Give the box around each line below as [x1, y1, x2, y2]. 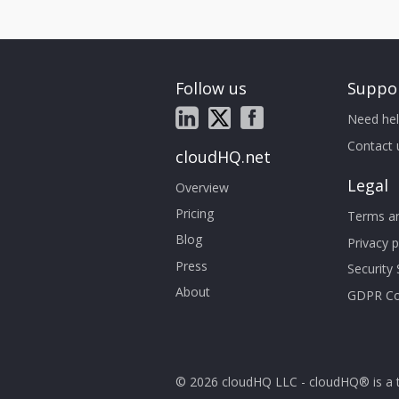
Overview [175, 178, 229, 196]
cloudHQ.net [175, 145, 271, 167]
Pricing [175, 205, 214, 223]
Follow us [175, 77, 247, 99]
